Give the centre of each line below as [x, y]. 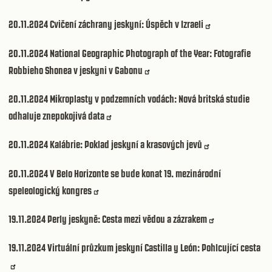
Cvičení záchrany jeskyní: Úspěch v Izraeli [127, 25]
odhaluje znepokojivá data [56, 116]
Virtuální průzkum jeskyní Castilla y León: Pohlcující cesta [154, 248]
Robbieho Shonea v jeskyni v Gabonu [76, 70]
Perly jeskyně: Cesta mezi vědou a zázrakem [127, 219]
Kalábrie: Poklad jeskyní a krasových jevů [126, 145]
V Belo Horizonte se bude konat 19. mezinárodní [135, 173]
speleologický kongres [50, 190]
